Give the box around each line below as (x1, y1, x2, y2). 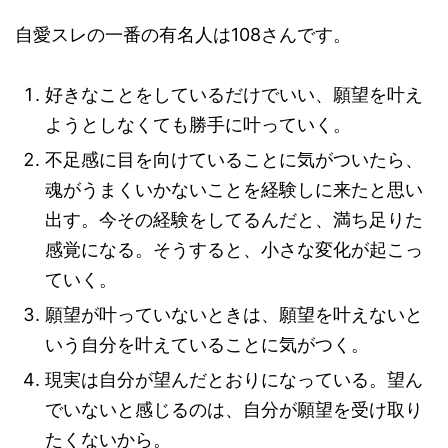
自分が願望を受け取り (243, 399, 423, 421)
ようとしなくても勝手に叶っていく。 (45, 114, 351, 136)
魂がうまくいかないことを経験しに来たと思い (45, 179, 423, 201)
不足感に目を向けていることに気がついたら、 (45, 149, 423, 171)
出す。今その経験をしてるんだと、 (45, 209, 333, 231)
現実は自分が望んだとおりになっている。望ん (45, 369, 423, 391)
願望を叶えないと (279, 304, 423, 326)
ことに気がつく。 (225, 334, 369, 356)
